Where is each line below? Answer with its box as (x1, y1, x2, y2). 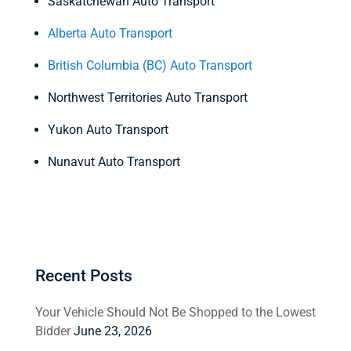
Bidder (34, 324, 71, 338)
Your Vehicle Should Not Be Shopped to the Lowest (34, 305, 316, 320)
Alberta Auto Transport (47, 26, 172, 41)
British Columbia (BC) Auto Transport (47, 58, 252, 73)
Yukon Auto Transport (47, 122, 168, 137)
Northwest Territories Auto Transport (47, 90, 248, 105)
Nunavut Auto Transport (47, 154, 180, 169)
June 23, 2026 (73, 324, 152, 338)
